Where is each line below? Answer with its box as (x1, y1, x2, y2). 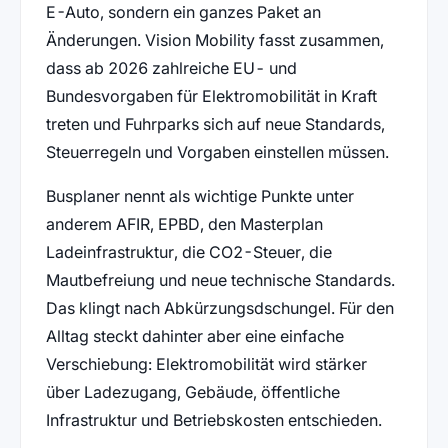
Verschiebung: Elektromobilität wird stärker (45, 353, 367, 374)
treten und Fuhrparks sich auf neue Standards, (45, 113, 385, 134)
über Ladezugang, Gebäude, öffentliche (45, 381, 340, 402)
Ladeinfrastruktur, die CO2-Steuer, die (45, 241, 332, 262)
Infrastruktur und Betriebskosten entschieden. (45, 409, 382, 430)
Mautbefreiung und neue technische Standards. (45, 269, 395, 290)
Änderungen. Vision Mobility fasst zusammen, (45, 29, 384, 50)
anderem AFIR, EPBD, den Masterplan (45, 213, 323, 234)
